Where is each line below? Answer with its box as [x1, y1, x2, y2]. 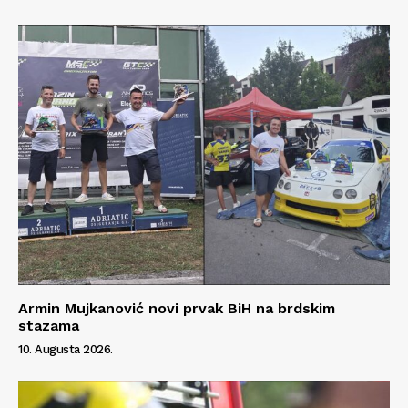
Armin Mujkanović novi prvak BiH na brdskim [18, 299, 335, 317]
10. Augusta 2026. [18, 342, 113, 356]
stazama [18, 316, 79, 334]
